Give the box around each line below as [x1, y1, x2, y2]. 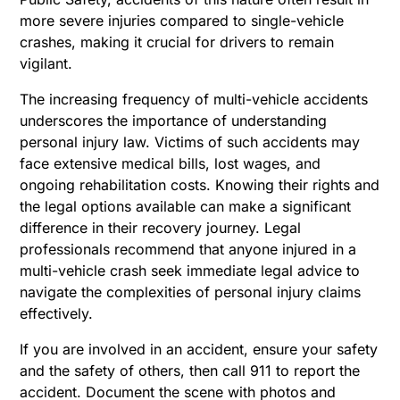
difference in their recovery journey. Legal [20, 218, 302, 237]
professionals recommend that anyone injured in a [20, 239, 357, 258]
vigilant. [20, 54, 73, 72]
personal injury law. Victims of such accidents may [20, 132, 361, 151]
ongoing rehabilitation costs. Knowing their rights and [20, 175, 380, 194]
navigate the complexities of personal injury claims [20, 282, 362, 301]
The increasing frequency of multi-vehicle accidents [20, 89, 369, 108]
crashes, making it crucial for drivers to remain [20, 32, 335, 51]
